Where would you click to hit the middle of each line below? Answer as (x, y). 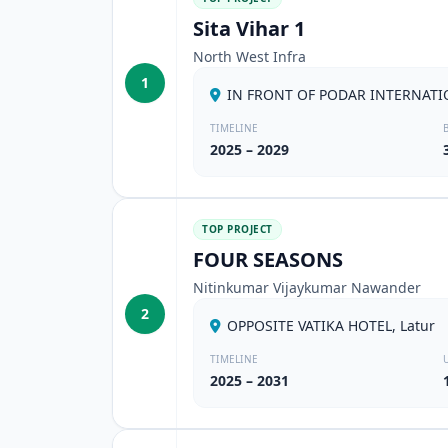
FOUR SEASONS (268, 259)
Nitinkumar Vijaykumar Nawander (307, 287)
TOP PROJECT (237, 229)
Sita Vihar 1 (249, 28)
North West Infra (249, 56)
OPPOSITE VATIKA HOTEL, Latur (331, 325)
